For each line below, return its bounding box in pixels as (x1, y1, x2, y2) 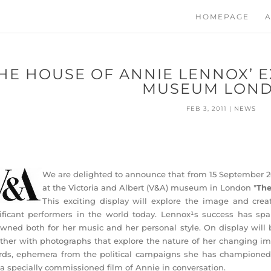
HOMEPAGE (195, 12, 249, 21)
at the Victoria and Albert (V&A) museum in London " (42, 183, 256, 192)
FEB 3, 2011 (186, 105, 227, 113)
